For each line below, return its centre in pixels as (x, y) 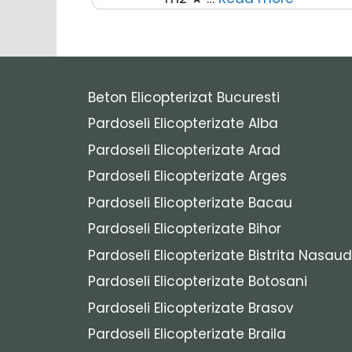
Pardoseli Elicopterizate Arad (184, 150)
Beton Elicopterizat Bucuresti (184, 97)
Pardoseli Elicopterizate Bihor (185, 229)
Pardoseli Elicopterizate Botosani (198, 282)
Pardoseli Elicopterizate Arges (187, 176)
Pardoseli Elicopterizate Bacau (190, 202)
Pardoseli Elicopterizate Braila (187, 334)
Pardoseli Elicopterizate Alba (183, 124)
